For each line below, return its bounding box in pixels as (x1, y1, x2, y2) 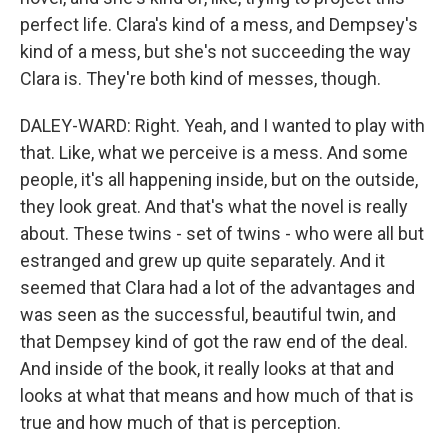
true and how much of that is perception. (20, 412, 341, 433)
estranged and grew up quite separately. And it (20, 250, 385, 271)
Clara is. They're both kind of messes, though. (20, 68, 381, 89)
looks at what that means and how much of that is (20, 385, 414, 406)
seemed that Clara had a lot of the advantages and (20, 277, 415, 298)
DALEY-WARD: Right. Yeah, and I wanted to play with (20, 115, 425, 136)
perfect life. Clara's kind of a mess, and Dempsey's (20, 14, 418, 35)
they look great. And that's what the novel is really (20, 196, 408, 217)
